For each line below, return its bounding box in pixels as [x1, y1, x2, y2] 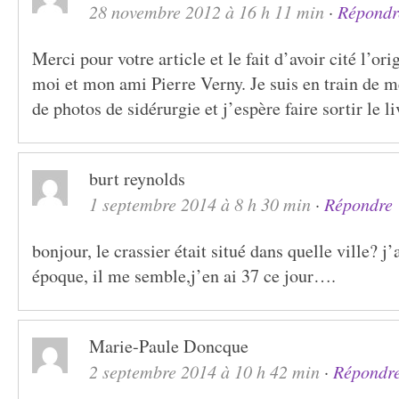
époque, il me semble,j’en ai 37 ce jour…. [32, 264, 336, 288]
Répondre [324, 192, 393, 216]
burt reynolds [89, 167, 185, 191]
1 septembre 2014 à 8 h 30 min [89, 192, 311, 216]
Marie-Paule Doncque [89, 334, 248, 358]
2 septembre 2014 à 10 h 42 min [89, 360, 320, 383]
